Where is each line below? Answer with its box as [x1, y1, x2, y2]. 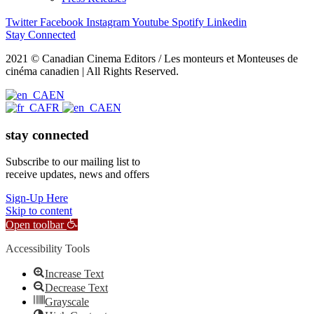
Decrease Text [45, 282, 108, 294]
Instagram [86, 16, 130, 28]
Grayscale [45, 296, 89, 308]
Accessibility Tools [6, 243, 90, 255]
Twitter [6, 16, 37, 28]
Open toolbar [6, 219, 64, 231]
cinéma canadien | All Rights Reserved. [6, 65, 179, 77]
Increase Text [45, 268, 104, 280]
